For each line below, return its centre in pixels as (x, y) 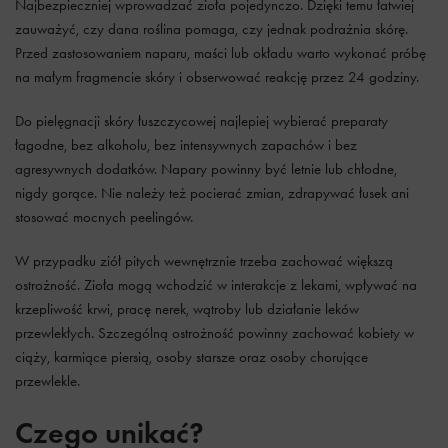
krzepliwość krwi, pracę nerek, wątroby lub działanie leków (187, 309)
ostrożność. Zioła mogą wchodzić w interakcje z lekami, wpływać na (216, 285)
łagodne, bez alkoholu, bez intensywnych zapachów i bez (186, 145)
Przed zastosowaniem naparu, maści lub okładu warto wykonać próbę (220, 53)
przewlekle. (47, 381)
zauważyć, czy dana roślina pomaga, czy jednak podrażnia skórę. (211, 29)
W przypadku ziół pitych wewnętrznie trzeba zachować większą (204, 261)
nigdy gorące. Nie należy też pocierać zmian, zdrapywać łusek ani (212, 193)
